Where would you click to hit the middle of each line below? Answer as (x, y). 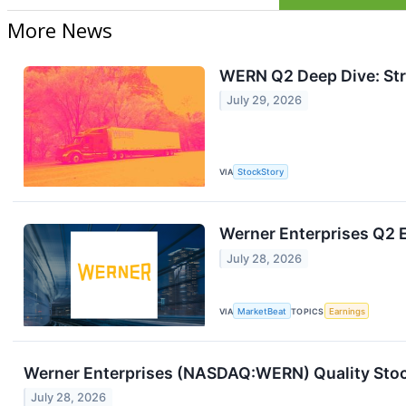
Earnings (347, 311)
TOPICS (308, 311)
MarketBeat (262, 311)
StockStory (261, 171)
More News (60, 30)
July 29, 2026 (265, 101)
